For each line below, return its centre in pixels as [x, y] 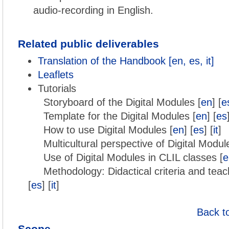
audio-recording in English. [93, 10]
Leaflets [56, 75]
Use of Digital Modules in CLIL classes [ [133, 157]
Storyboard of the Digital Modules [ [122, 102]
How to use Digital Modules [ [108, 130]
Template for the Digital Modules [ [120, 116]
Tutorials [57, 88]
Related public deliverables [88, 44]
